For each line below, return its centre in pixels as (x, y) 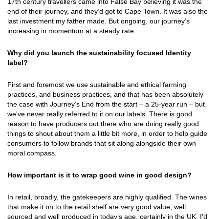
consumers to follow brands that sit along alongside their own (102, 143)
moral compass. (32, 153)
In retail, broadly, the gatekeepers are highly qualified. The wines (107, 197)
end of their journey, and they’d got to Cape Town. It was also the (108, 11)
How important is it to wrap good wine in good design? (99, 175)
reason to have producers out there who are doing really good (103, 124)
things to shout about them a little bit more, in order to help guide (107, 134)
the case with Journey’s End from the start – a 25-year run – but (106, 104)
